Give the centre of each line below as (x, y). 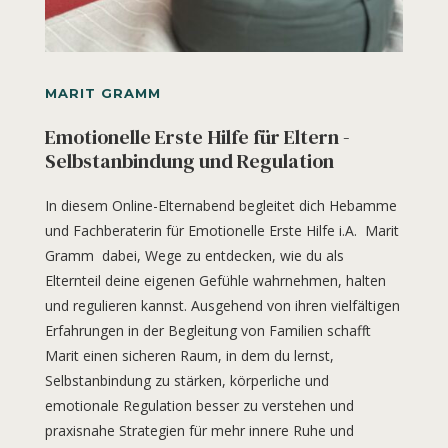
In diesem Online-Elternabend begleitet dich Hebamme (220, 206)
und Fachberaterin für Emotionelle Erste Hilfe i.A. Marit (221, 231)
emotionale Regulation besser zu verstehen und (199, 406)
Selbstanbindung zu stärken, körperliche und (186, 381)
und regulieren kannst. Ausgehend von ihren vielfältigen (222, 306)
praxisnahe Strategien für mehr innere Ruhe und (199, 431)
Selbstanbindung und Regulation (189, 161)
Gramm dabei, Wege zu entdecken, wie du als (194, 256)
